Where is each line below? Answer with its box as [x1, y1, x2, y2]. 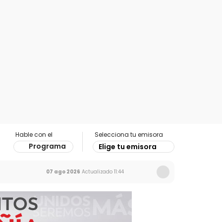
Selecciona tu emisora [95, 130, 163, 139]
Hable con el [15, 130, 53, 139]
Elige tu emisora [99, 142, 157, 152]
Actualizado [80, 168, 112, 175]
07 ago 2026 [46, 168, 80, 175]
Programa [29, 141, 66, 151]
